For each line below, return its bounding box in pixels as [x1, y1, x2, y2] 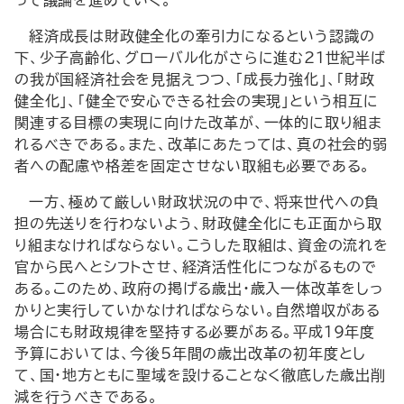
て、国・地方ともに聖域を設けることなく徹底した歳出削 [14, 368, 386, 382]
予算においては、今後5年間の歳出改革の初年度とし [14, 346, 367, 361]
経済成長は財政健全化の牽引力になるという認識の [29, 29, 375, 43]
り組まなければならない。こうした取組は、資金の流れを [14, 238, 389, 252]
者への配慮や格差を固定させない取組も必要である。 [14, 159, 372, 173]
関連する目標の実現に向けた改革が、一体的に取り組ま [14, 115, 382, 130]
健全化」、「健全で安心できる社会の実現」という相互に [14, 94, 379, 108]
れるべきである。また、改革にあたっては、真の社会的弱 [14, 137, 388, 151]
